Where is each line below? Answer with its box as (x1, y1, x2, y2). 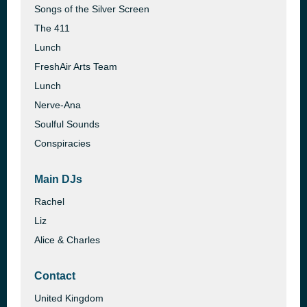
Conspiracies (34, 138, 90, 149)
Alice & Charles (34, 234, 100, 245)
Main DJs (34, 173, 82, 185)
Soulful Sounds (34, 119, 99, 130)
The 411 (34, 23, 70, 34)
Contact (34, 270, 75, 282)
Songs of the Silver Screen (34, 3, 149, 14)
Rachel (34, 196, 64, 207)
